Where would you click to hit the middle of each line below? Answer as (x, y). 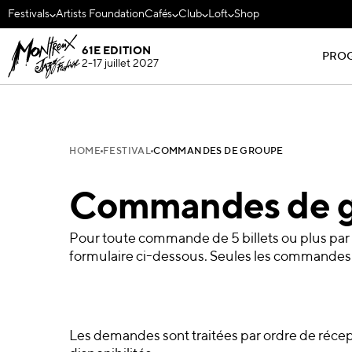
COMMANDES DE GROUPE (218, 152)
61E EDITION (116, 51)
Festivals (29, 14)
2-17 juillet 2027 (120, 63)
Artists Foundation (100, 14)
